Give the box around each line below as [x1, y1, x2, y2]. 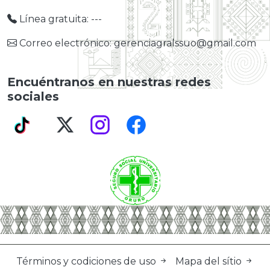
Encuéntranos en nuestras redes [7, 75, 211, 89]
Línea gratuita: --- [17, 13, 102, 25]
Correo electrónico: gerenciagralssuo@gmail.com [17, 37, 256, 49]
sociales [7, 89, 59, 104]
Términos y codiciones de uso [16, 256, 159, 267]
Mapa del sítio [175, 256, 244, 267]
